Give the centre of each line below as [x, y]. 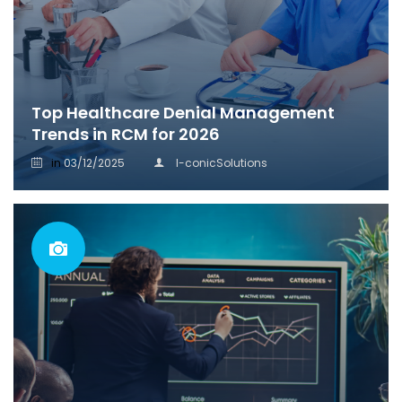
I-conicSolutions [222, 163]
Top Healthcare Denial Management [183, 113]
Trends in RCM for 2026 [126, 134]
